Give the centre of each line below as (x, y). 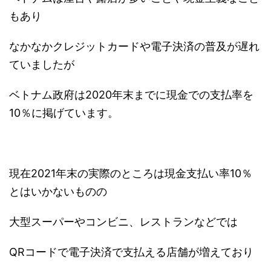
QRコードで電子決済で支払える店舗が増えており (131, 252)
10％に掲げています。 (64, 113)
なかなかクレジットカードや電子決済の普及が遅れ (134, 47)
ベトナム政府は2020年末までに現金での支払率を (131, 95)
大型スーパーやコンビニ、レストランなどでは (123, 222)
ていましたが (42, 65)
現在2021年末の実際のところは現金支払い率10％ (131, 174)
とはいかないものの (58, 192)
